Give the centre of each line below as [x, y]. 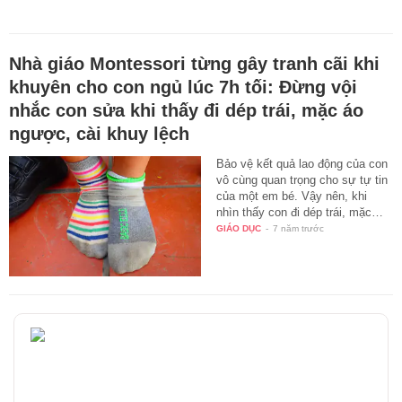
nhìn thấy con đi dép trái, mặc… [300, 213]
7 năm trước [299, 229]
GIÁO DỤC [239, 229]
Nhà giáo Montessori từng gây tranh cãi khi [194, 64]
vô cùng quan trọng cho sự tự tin [302, 180]
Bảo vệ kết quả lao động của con [302, 164]
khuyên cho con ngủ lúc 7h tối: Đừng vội [183, 87]
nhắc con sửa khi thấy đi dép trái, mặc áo [186, 111]
